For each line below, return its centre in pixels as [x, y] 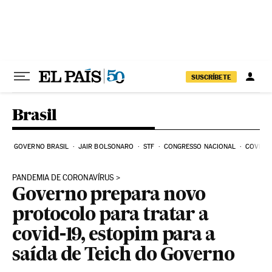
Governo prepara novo [109, 195]
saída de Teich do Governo [124, 256]
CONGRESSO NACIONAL [200, 147]
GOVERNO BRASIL [42, 147]
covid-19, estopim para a [114, 236]
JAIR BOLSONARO [106, 147]
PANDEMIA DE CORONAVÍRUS [63, 178]
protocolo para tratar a [110, 216]
